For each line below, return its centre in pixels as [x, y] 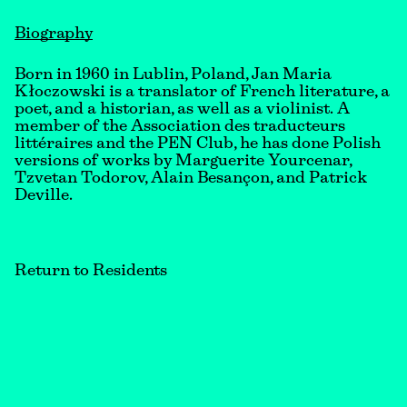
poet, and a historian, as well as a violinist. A [182, 110]
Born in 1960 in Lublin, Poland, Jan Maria [173, 75]
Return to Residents [91, 272]
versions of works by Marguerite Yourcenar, [183, 162]
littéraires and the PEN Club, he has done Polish [198, 144]
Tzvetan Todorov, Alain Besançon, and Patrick [191, 179]
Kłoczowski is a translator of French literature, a [202, 93]
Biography [54, 35]
